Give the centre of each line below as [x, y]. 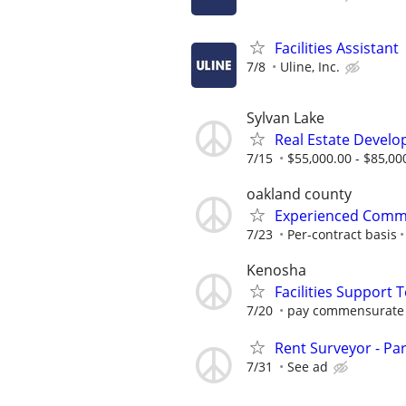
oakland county [299, 193]
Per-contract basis [342, 234]
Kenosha [276, 271]
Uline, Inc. [310, 66]
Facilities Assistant [337, 48]
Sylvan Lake [285, 117]
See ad [308, 367]
